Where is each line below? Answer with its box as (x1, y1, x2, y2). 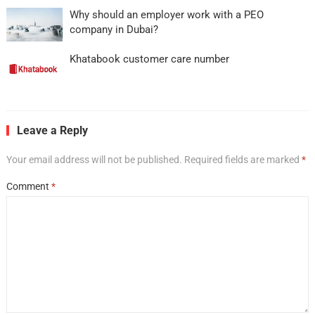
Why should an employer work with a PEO (69, 8, 264, 21)
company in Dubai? (69, 22, 158, 36)
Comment (6, 180, 51, 192)
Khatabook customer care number (69, 52, 229, 65)
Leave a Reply (16, 123, 88, 137)
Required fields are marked (184, 153, 302, 165)
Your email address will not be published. (6, 153, 182, 165)
